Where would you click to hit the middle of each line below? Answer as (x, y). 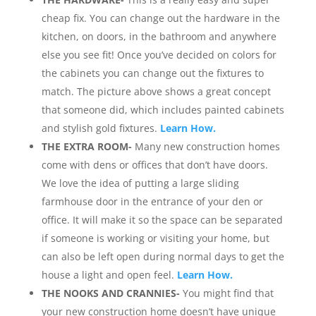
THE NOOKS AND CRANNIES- (110, 293)
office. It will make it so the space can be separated (162, 220)
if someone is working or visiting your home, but (155, 238)
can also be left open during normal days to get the (163, 256)
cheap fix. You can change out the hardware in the (160, 18)
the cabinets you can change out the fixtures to (152, 73)
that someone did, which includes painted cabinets (163, 110)
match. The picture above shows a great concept (156, 91)
